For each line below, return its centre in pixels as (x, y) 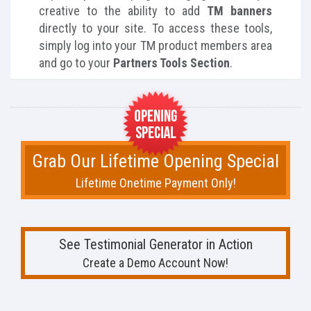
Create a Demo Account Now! (155, 263)
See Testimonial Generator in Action (155, 245)
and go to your (76, 63)
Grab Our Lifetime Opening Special (155, 161)
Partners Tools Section (171, 63)
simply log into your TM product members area (155, 46)
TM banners (239, 11)
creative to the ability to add (123, 11)
